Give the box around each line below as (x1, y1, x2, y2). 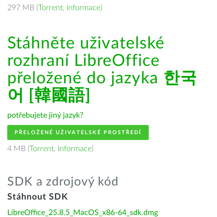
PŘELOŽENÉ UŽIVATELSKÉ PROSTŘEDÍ (15, 130, 141, 135)
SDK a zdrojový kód (7, 176, 119, 188)
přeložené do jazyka (7, 70, 163, 87)
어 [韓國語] (7, 88, 91, 104)
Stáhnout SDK (7, 193, 68, 201)
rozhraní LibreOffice (7, 53, 160, 69)
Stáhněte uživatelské (7, 35, 165, 52)
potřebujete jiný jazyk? (7, 111, 83, 119)
